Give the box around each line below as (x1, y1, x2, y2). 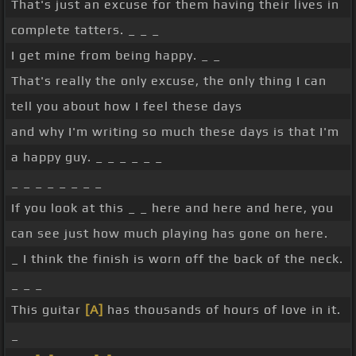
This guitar (11, 302, 85, 318)
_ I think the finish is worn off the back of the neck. (11, 251, 343, 267)
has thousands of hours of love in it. (103, 302, 341, 318)
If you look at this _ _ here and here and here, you (11, 200, 334, 216)
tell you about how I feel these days (11, 99, 242, 114)
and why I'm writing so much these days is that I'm (11, 124, 339, 140)
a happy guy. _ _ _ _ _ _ (11, 149, 163, 165)
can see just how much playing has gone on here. (11, 226, 328, 242)
